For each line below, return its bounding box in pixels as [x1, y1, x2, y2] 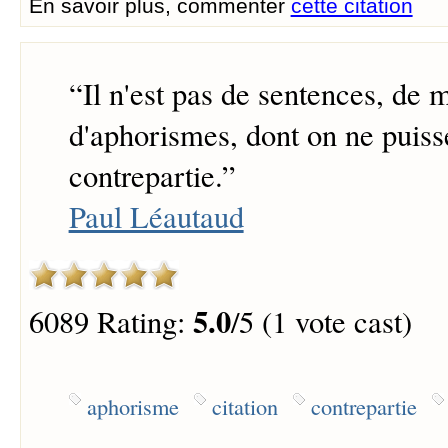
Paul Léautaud [68, 196, 244, 238]
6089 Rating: [28, 300, 193, 342]
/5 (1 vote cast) [230, 300, 412, 342]
